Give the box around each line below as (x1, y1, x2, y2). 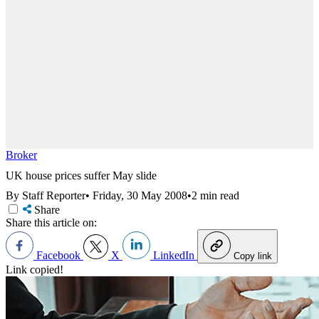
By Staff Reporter (6, 189, 85, 202)
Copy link (234, 251, 272, 262)
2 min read (192, 189, 239, 202)
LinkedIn (150, 249, 197, 262)
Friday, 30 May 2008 (93, 189, 187, 202)
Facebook (33, 249, 83, 262)
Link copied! (6, 263, 63, 276)
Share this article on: (6, 216, 97, 229)
